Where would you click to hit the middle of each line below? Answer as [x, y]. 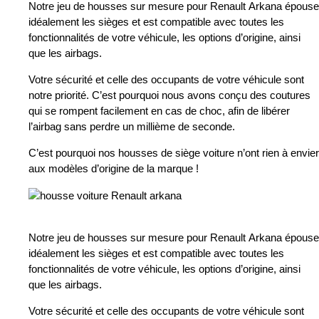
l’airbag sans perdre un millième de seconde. [132, 127]
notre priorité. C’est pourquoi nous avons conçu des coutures [169, 95]
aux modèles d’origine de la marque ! [114, 169]
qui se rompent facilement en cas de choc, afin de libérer [159, 111]
